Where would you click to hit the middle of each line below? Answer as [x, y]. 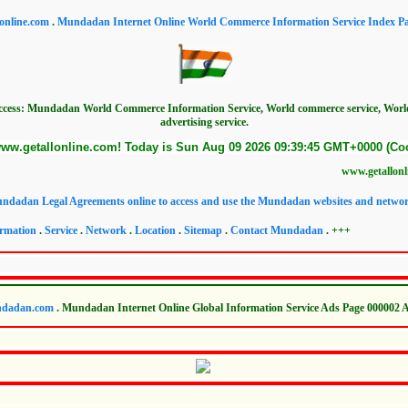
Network [106, 230]
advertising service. [204, 122]
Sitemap [203, 230]
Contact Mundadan [277, 230]
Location [155, 230]
